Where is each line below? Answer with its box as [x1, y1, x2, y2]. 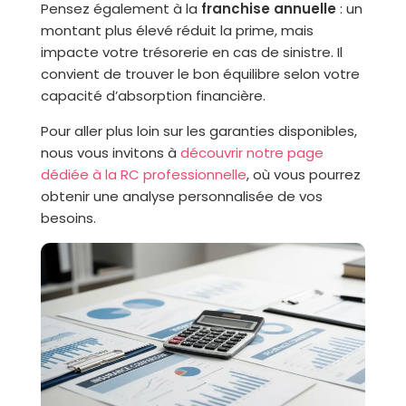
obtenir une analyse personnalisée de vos [40, 187, 323, 206]
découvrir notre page [179, 143, 324, 162]
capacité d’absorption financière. [40, 86, 266, 105]
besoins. [40, 208, 96, 227]
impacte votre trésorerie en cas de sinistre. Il [40, 43, 343, 62]
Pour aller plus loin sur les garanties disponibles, [40, 121, 357, 140]
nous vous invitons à [40, 143, 180, 162]
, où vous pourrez [246, 165, 361, 184]
